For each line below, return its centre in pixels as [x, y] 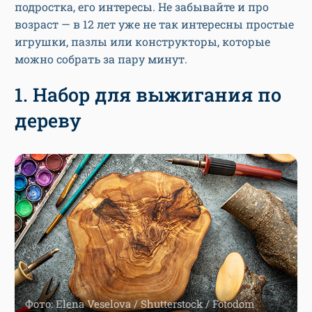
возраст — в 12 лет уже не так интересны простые [154, 24]
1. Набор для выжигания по [148, 95]
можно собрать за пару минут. [101, 59]
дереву [48, 120]
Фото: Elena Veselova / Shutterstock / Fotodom [140, 303]
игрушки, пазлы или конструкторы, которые [142, 42]
